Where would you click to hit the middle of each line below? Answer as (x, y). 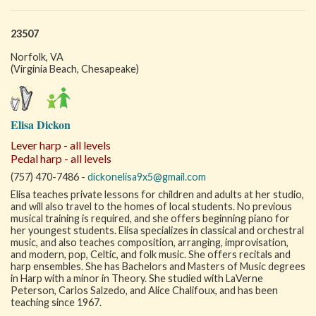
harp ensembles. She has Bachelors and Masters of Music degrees (158, 266)
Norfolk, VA (37, 57)
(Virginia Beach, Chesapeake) (75, 69)
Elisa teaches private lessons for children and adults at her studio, (157, 194)
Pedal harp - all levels (61, 158)
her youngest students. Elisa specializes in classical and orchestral (157, 230)
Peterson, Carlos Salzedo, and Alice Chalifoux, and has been (144, 290)
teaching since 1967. (56, 302)
